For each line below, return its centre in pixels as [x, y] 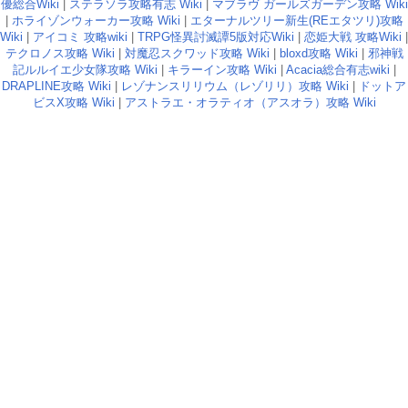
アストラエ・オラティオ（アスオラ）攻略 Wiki [250, 103]
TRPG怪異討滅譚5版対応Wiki [216, 37]
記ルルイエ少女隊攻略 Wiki [85, 70]
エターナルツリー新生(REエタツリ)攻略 [296, 21]
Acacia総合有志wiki [337, 70]
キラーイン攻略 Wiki [222, 70]
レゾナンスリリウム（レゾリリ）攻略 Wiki [235, 87]
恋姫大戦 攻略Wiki [353, 37]
